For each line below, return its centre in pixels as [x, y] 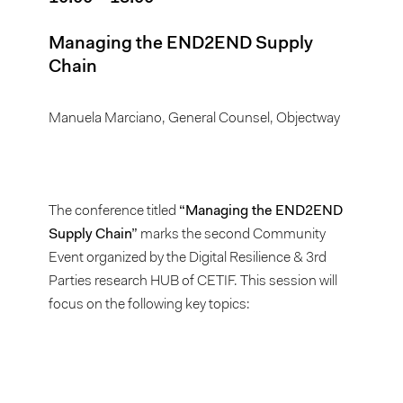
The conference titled [114, 211]
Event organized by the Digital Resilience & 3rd [188, 258]
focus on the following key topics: [150, 305]
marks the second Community [232, 235]
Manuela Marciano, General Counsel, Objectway [195, 119]
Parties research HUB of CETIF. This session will [193, 282]
